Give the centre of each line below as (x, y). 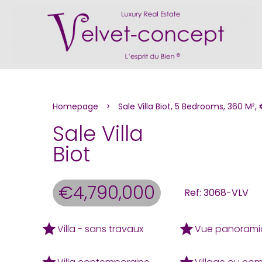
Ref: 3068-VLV (216, 193)
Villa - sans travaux (100, 229)
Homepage (75, 106)
